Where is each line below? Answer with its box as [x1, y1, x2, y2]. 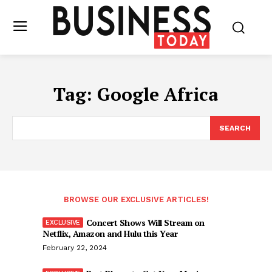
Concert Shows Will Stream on [86, 217, 205, 228]
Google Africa [97, 82, 219, 106]
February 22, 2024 [42, 243, 107, 252]
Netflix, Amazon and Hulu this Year [42, 228, 177, 239]
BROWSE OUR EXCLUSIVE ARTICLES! [63, 195, 209, 204]
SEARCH [219, 124, 251, 132]
